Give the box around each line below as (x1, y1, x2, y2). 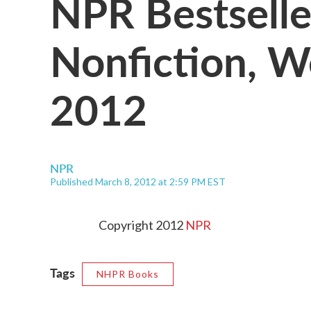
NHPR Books (96, 268, 159, 280)
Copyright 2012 (99, 217, 185, 233)
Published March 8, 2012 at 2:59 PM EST (50, 176, 226, 187)
